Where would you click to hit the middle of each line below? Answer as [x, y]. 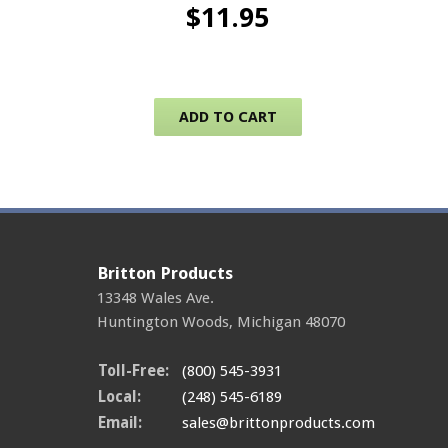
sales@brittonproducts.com [278, 422]
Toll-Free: [133, 370]
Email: [120, 422]
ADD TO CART [227, 116]
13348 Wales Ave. [155, 297]
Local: [119, 396]
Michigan [269, 321]
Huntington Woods [163, 321]
